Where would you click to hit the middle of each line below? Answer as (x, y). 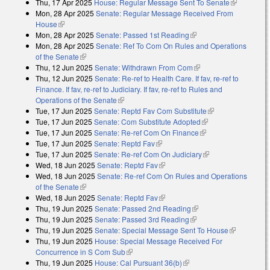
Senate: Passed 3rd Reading (142, 219)
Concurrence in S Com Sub (80, 251)
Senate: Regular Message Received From (165, 13)
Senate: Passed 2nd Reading (143, 208)
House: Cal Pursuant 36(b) (138, 262)
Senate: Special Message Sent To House (162, 230)
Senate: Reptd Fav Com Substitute (150, 110)
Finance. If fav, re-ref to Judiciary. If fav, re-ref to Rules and (129, 89)
